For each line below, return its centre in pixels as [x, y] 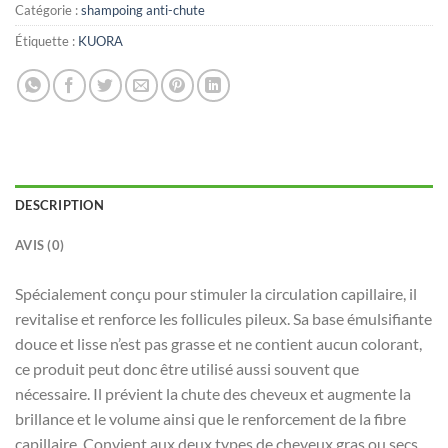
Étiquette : [46, 41]
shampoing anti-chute [143, 10]
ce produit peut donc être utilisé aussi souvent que [187, 368]
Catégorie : [48, 10]
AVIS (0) [40, 245]
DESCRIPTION [59, 205]
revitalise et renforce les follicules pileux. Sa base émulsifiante [223, 318]
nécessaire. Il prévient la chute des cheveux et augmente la [213, 393]
